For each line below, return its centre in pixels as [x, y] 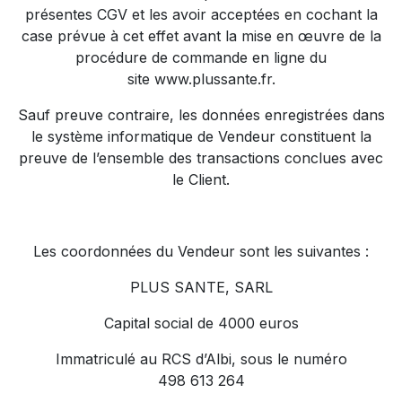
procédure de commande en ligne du [201, 57]
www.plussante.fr [213, 79]
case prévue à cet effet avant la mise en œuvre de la [201, 36]
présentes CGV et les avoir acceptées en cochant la [201, 14]
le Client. [201, 179]
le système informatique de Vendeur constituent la [201, 136]
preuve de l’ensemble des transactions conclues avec [201, 158]
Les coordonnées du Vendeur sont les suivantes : [201, 251]
